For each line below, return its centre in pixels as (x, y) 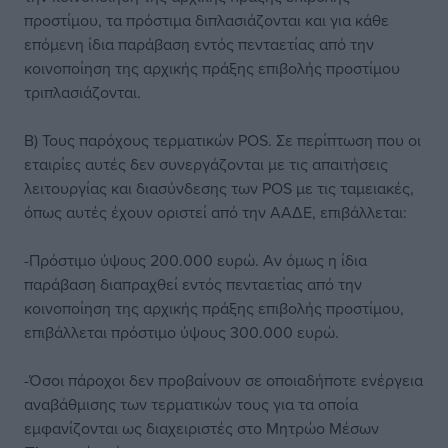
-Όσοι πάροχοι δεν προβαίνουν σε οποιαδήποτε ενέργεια (223, 380)
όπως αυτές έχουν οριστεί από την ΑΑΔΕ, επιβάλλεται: (215, 212)
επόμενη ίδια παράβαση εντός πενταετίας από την (199, 44)
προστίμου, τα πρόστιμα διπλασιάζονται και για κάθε (206, 20)
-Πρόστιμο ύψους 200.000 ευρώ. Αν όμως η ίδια (195, 260)
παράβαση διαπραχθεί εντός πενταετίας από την (193, 284)
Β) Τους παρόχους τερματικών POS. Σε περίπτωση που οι (222, 140)
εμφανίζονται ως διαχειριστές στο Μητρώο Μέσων (201, 428)
